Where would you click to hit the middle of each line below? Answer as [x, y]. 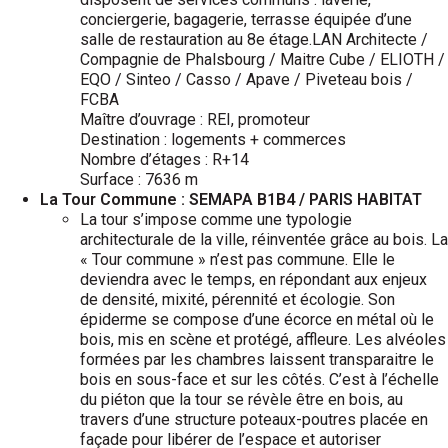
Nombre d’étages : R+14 [164, 159]
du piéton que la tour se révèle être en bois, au [241, 399]
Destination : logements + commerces [213, 139]
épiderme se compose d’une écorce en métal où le [257, 319]
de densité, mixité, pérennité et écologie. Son [237, 299]
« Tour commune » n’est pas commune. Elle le [237, 259]
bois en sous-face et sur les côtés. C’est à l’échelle [259, 379]
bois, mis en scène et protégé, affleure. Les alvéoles [263, 339]
